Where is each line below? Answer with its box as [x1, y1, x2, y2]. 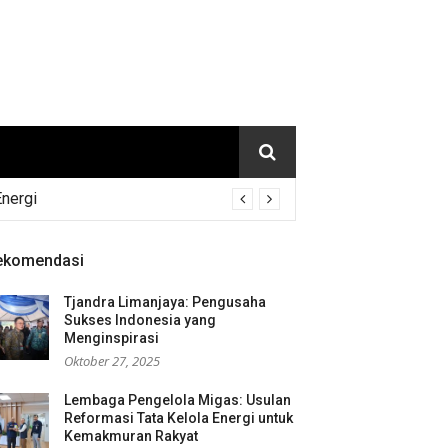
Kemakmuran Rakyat [64, 428, 198, 444]
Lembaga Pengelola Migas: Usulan [64, 392, 291, 408]
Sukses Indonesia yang [64, 312, 216, 328]
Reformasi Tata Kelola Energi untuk [64, 410, 293, 426]
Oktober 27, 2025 [64, 352, 160, 370]
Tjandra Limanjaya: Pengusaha [64, 294, 266, 310]
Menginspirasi [64, 330, 159, 346]
